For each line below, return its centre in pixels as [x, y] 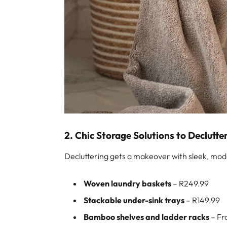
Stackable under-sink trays [134, 200]
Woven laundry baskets [128, 184]
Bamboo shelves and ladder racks [147, 217]
